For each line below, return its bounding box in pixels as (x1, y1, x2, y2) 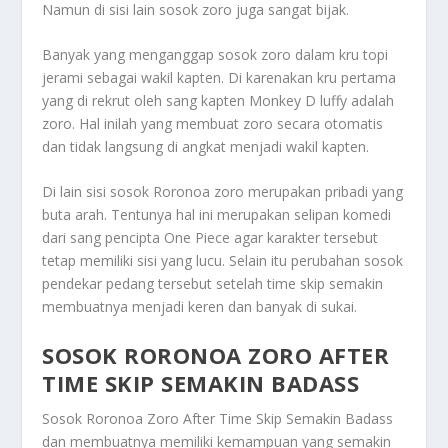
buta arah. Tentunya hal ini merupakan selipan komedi (42, 205, 392, 225)
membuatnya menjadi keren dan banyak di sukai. (42, 297, 358, 317)
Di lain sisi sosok (42, 182, 154, 202)
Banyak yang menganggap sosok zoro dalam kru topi (42, 44, 389, 64)
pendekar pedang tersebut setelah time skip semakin (42, 274, 384, 294)
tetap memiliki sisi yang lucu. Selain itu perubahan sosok (42, 251, 404, 271)
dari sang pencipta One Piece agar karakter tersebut (42, 228, 379, 248)
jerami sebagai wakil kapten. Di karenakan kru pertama (42, 67, 397, 87)
